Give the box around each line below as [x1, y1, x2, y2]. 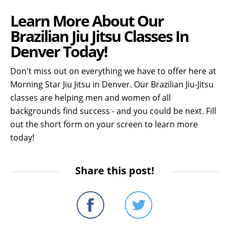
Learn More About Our [10, 10, 164, 32]
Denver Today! [10, 41, 107, 62]
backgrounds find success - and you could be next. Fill [10, 105, 216, 117]
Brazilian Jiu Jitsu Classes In [10, 26, 189, 47]
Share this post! [75, 164, 154, 178]
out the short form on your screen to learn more [10, 119, 198, 130]
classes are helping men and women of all [10, 92, 171, 104]
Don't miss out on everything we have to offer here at [10, 65, 216, 77]
